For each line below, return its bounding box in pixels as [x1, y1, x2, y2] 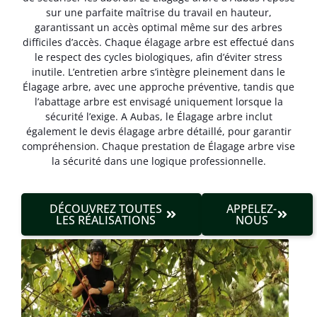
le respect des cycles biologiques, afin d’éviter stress [35, 50, 282, 64]
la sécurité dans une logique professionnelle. [51, 154, 266, 168]
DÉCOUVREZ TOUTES [50, 200, 163, 217]
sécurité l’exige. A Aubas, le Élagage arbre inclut [45, 110, 272, 124]
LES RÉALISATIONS [56, 212, 156, 228]
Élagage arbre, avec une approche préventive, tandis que [23, 80, 294, 94]
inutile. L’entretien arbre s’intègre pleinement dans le [32, 65, 285, 79]
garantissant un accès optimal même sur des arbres [35, 21, 282, 35]
